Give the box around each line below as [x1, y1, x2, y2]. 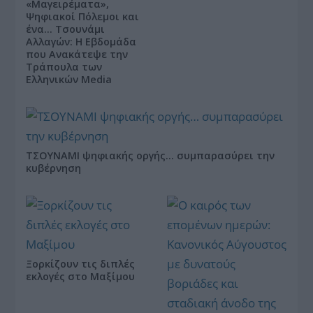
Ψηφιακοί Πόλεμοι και [26, 9, 140, 23]
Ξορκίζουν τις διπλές [26, 256, 136, 270]
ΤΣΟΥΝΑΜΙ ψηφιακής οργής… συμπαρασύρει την [26, 148, 275, 162]
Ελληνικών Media [26, 72, 112, 86]
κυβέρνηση [26, 161, 82, 175]
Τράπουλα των [26, 59, 103, 73]
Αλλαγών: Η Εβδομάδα [26, 34, 137, 48]
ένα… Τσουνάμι [26, 22, 105, 36]
